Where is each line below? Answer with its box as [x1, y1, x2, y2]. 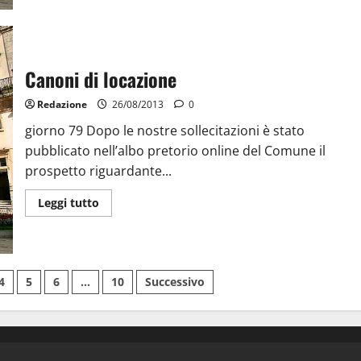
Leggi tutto [37, 195, 99, 211]
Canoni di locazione [24, 64, 176, 94]
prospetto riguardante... [24, 162, 172, 180]
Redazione [36, 98, 87, 112]
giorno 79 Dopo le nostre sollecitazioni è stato [24, 122, 305, 140]
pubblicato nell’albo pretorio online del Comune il [24, 142, 326, 160]
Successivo [145, 273, 205, 289]
